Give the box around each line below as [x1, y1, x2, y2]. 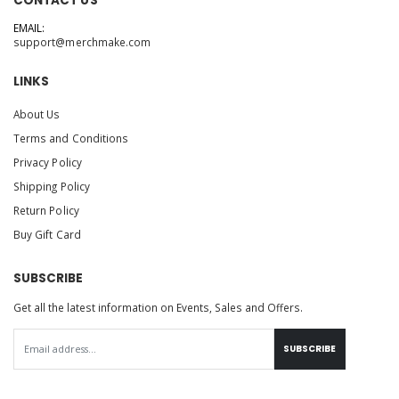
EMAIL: [13, 20, 45, 36]
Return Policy [13, 202, 79, 217]
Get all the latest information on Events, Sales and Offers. [13, 300, 303, 315]
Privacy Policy [13, 154, 82, 169]
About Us [13, 106, 61, 121]
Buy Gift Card [13, 226, 81, 241]
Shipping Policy [13, 178, 90, 193]
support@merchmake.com [13, 35, 151, 50]
